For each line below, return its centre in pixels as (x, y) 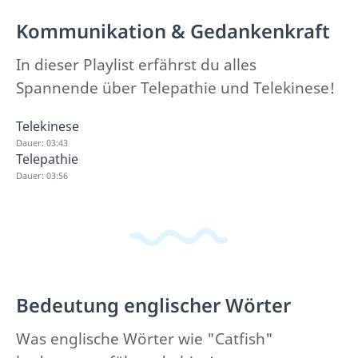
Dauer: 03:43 (42, 142)
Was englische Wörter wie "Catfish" (145, 339)
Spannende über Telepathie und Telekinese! (175, 88)
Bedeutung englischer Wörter (153, 305)
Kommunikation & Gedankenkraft (173, 31)
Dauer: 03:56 (42, 175)
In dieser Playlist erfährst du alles (136, 64)
